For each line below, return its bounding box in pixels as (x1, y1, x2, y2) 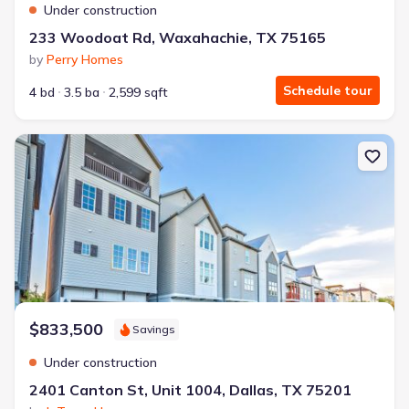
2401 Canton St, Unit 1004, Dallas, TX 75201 (29, 381, 351, 399)
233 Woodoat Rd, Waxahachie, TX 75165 (29, 28, 326, 47)
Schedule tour (283, 82, 372, 99)
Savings (132, 322, 175, 336)
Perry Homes (47, 51, 123, 68)
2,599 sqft (109, 84, 168, 100)
